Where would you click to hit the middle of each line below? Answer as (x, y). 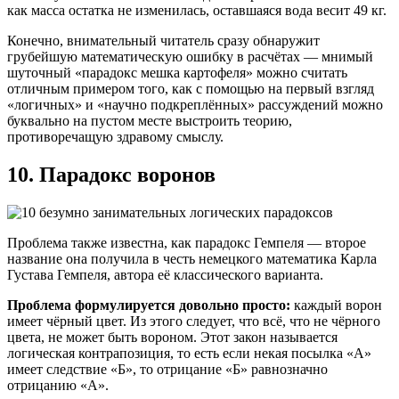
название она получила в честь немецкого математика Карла (192, 259)
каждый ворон (338, 305)
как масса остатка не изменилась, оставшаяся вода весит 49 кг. (197, 11)
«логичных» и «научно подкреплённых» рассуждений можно (195, 105)
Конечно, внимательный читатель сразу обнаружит (163, 41)
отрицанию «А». (58, 386)
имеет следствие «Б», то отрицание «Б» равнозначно (167, 370)
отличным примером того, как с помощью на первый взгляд (191, 89)
